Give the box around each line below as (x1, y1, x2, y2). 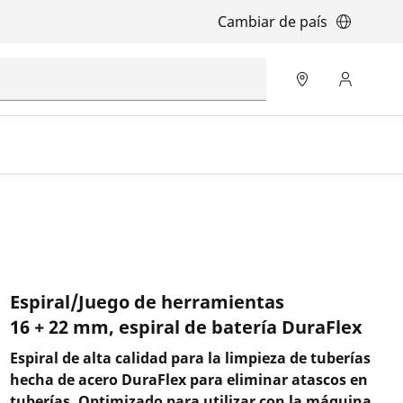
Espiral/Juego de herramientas (9, 290, 284, 314)
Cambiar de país (218, 12, 327, 31)
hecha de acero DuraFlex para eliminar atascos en (9, 370, 368, 390)
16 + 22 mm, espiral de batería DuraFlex (9, 315, 363, 339)
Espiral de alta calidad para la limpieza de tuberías (9, 348, 371, 368)
